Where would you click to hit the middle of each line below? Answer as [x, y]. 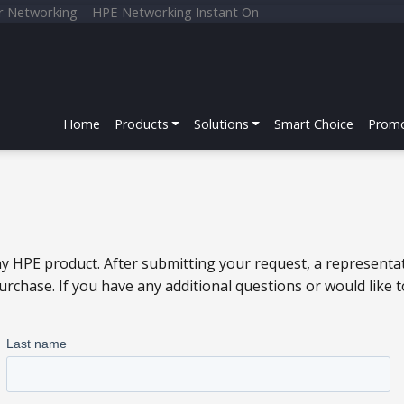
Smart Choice [314, 124]
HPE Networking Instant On [175, 11]
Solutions [221, 124]
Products [141, 124]
